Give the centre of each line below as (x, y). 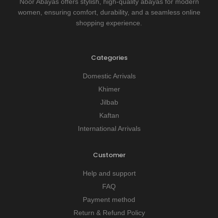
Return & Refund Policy (109, 213)
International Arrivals (109, 128)
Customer (109, 155)
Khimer (109, 89)
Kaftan (109, 115)
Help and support (109, 173)
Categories (109, 58)
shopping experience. (109, 23)
